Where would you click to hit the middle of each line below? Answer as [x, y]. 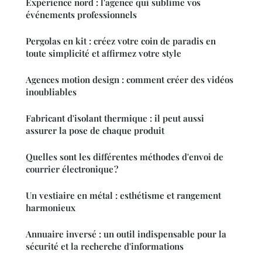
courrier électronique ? [72, 169]
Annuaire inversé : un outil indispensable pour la [126, 234]
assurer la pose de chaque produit [95, 131]
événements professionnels [81, 15]
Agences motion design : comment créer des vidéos [130, 80]
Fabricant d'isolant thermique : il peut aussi [115, 118]
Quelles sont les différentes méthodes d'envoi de [125, 157]
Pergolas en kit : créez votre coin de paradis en [121, 41]
